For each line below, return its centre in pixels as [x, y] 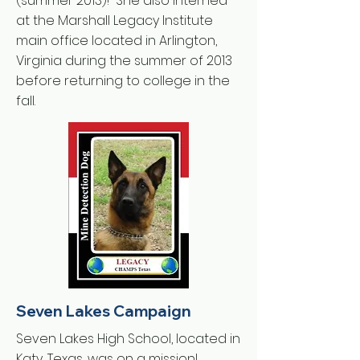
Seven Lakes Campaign [104, 311]
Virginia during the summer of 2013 [124, 61]
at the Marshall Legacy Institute [115, 20]
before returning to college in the [123, 81]
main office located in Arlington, [117, 41]
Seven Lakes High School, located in [128, 339]
